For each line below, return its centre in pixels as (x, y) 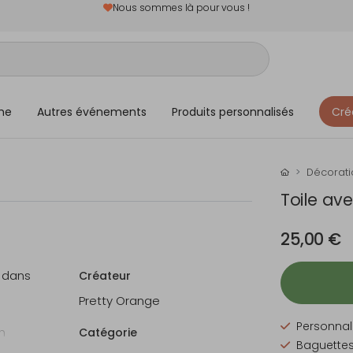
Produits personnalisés (233, 111)
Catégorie (108, 333)
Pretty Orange (119, 301)
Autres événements (92, 111)
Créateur (105, 276)
